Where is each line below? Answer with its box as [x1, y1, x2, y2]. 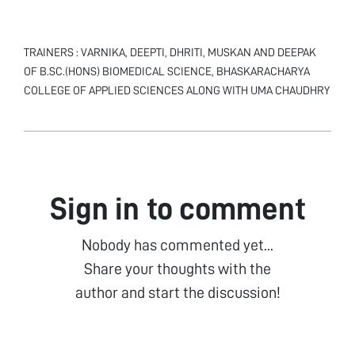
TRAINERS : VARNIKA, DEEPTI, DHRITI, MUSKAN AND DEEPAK [24, 46, 316, 58]
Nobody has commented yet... [82, 236, 273, 253]
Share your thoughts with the [84, 260, 271, 277]
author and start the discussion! [74, 284, 281, 300]
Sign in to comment [49, 193, 306, 225]
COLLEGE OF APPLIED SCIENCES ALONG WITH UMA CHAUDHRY [24, 84, 330, 96]
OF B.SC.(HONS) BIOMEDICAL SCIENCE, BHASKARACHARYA [24, 65, 310, 77]
